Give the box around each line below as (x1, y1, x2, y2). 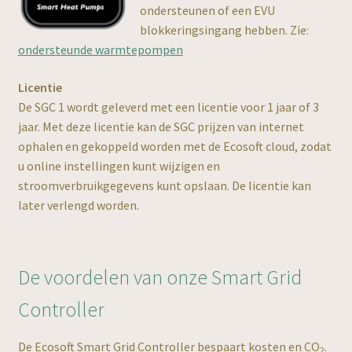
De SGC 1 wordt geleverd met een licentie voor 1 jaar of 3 (17, 98, 319, 115)
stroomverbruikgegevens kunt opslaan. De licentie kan (17, 177, 311, 193)
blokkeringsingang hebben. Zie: (139, 21, 309, 38)
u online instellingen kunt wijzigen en (17, 157, 220, 174)
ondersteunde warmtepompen (17, 41, 183, 57)
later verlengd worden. (17, 196, 139, 213)
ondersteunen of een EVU (139, 2, 275, 18)
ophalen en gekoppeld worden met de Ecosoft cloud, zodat (17, 137, 332, 154)
